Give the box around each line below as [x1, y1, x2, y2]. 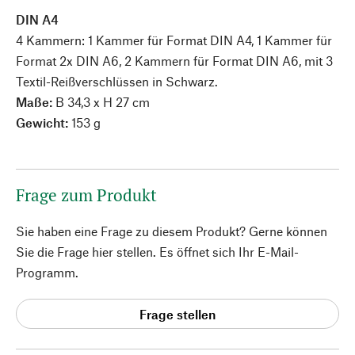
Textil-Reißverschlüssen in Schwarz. [16, 74, 218, 89]
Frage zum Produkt [16, 184, 157, 206]
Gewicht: [16, 115, 71, 130]
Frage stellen [139, 306, 216, 322]
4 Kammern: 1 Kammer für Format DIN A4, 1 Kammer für [16, 32, 332, 48]
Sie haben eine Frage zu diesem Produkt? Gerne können [16, 223, 327, 239]
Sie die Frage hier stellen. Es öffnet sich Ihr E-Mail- [16, 244, 299, 259]
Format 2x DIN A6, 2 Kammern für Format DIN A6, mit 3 [16, 53, 333, 68]
